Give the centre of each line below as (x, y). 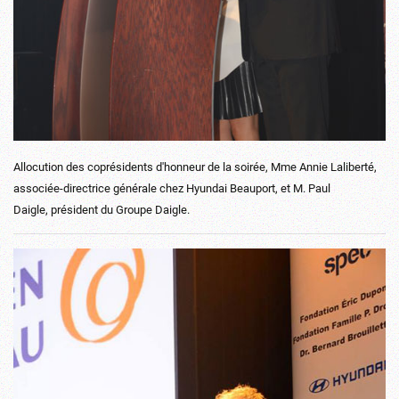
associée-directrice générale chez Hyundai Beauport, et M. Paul (172, 188)
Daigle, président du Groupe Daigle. (102, 209)
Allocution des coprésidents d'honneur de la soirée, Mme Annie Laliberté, (195, 167)
